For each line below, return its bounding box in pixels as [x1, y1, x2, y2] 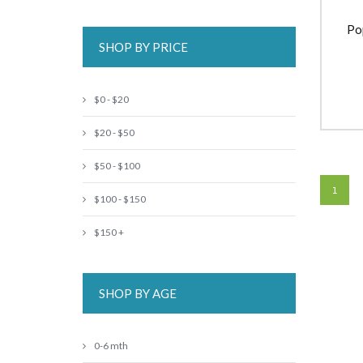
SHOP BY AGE [99, 286, 177, 301]
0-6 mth [94, 340, 128, 352]
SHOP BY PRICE [99, 40, 188, 54]
